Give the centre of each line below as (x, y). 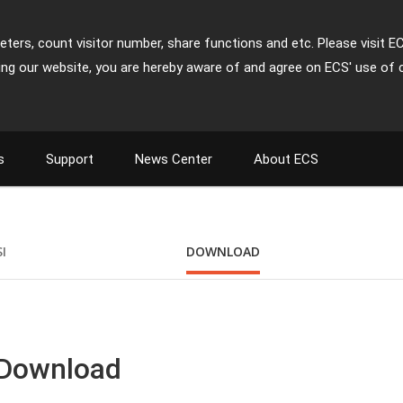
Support (70, 159)
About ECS (286, 159)
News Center (174, 159)
